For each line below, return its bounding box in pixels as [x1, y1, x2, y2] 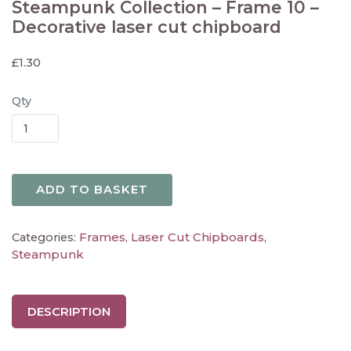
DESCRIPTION [27, 303, 111, 319]
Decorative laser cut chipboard [12, 16, 281, 38]
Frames [79, 230, 125, 245]
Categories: [12, 230, 79, 245]
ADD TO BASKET [36, 182, 148, 197]
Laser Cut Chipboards [131, 230, 264, 245]
